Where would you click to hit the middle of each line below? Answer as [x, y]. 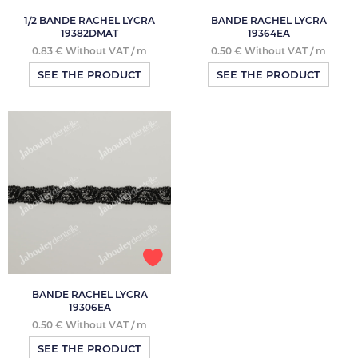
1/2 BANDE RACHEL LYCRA [89, 20]
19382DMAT [89, 33]
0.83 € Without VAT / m [89, 51]
